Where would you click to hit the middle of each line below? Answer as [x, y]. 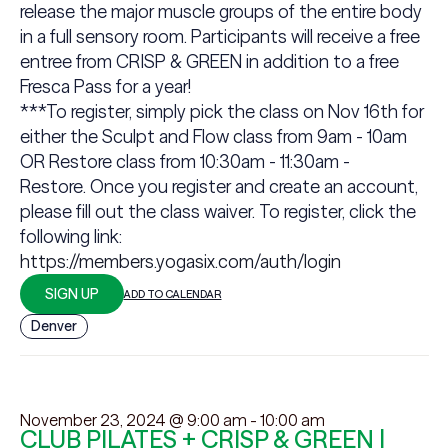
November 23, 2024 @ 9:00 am [133, 420]
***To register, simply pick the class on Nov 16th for [221, 111]
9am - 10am [361, 136]
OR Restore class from [109, 161]
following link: [70, 236]
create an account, [341, 186]
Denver [53, 326]
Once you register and [177, 186]
